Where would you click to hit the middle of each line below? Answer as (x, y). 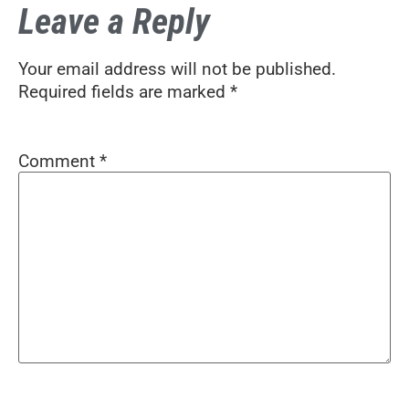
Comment (59, 162)
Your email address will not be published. (177, 69)
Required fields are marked (124, 92)
